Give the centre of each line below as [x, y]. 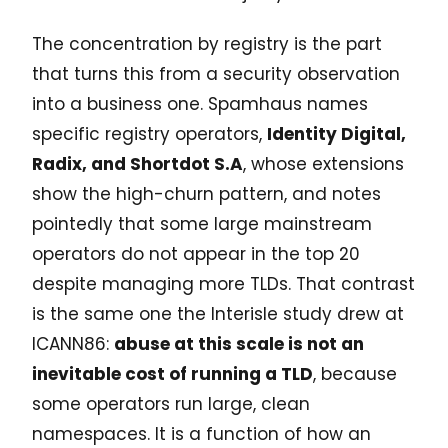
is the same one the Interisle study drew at [218, 314]
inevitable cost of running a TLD [172, 374]
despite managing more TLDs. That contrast [223, 284]
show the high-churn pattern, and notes [206, 194]
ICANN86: [73, 344]
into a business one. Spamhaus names [200, 104]
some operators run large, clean [171, 404]
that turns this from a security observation [216, 74]
